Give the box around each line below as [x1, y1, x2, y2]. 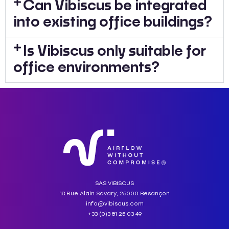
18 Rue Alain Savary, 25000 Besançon [59, 190, 170, 197]
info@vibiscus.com [85, 200, 144, 208]
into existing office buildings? [13, 15, 212, 30]
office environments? [13, 60, 159, 75]
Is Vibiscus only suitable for [23, 44, 207, 59]
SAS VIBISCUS [95, 180, 134, 187]
